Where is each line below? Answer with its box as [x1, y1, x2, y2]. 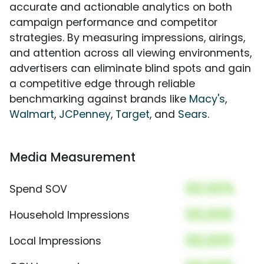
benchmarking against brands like [9, 92, 189, 107]
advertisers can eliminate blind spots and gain [9, 61, 251, 76]
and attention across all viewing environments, [9, 46, 252, 61]
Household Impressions [9, 208, 130, 223]
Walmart [9, 107, 54, 122]
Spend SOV [9, 182, 67, 197]
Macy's [189, 92, 225, 107]
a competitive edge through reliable [9, 77, 195, 91]
